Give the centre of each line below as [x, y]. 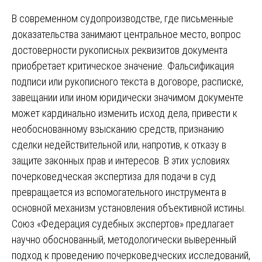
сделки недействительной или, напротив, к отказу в [119, 144]
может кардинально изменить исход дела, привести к [125, 113]
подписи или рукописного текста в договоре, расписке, [127, 81]
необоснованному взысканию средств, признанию [118, 129]
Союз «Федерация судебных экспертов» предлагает [123, 223]
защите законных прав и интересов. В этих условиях [121, 160]
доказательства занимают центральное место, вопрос [126, 34]
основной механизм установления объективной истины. [129, 208]
